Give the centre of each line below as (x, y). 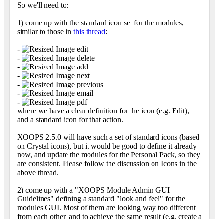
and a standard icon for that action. (70, 120)
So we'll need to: (43, 5)
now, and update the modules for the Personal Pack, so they (109, 155)
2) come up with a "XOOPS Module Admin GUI (93, 190)
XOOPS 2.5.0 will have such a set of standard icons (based (108, 137)
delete (85, 58)
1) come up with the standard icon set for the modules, (100, 23)
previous (89, 85)
